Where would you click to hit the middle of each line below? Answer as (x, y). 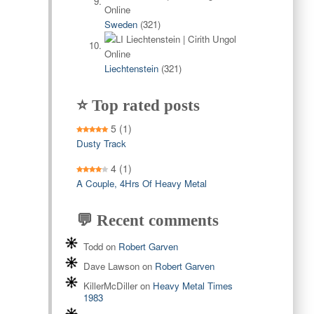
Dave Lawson (111, 266)
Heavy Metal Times (192, 286)
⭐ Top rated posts (138, 106)
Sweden (121, 25)
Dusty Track (101, 144)
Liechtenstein (131, 69)
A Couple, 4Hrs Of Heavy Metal (141, 184)
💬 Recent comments (147, 221)
